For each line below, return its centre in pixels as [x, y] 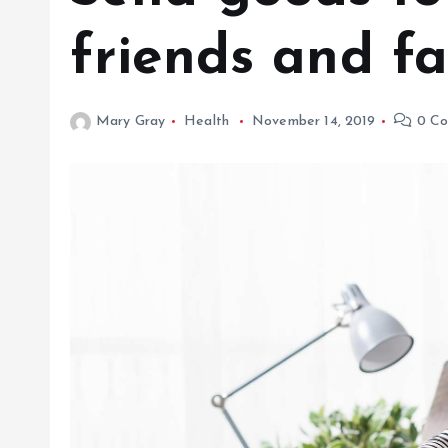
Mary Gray [131, 122]
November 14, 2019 [313, 122]
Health [207, 122]
